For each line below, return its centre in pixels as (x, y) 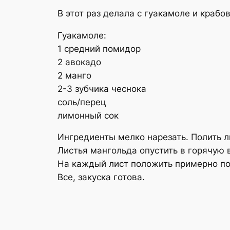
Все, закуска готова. (101, 177)
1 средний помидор (99, 49)
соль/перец (82, 102)
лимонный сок (88, 115)
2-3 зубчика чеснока (102, 89)
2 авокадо (79, 62)
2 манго (74, 75)
